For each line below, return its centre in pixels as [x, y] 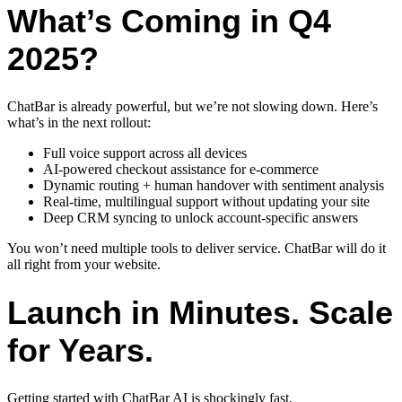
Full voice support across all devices [145, 153]
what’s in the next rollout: [79, 123]
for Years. [80, 350]
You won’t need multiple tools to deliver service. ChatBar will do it [197, 249]
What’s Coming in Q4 [169, 22]
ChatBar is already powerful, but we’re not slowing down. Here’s [192, 107]
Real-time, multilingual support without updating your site [206, 202]
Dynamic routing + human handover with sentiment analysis [214, 186]
